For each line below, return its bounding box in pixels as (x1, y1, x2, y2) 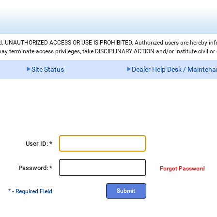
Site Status (31, 65, 64, 73)
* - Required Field (8, 188, 53, 195)
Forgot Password (160, 165, 205, 172)
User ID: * (26, 140, 53, 148)
